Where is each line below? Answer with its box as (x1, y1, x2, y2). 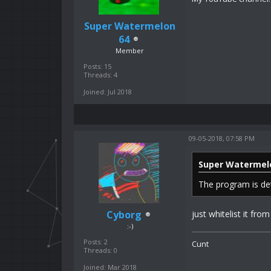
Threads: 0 (83, 245, 117, 255)
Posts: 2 (83, 237, 108, 246)
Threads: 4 (83, 70, 117, 79)
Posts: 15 (83, 61, 111, 71)
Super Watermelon (84, 19, 175, 33)
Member (116, 45, 144, 55)
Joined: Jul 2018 (83, 87, 132, 96)
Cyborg (106, 207, 142, 221)
